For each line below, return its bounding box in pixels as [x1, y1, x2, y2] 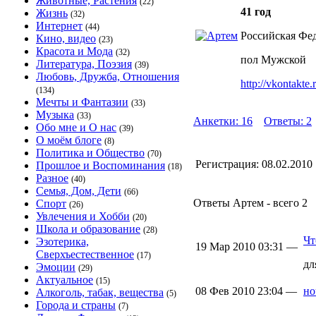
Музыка [36, 109, 74, 121]
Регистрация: [195, 158, 259, 170]
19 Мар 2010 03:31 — [195, 241, 300, 253]
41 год [241, 6, 271, 18]
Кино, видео [36, 32, 96, 44]
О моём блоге [36, 134, 102, 146]
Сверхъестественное [36, 248, 134, 260]
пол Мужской [241, 54, 306, 66]
